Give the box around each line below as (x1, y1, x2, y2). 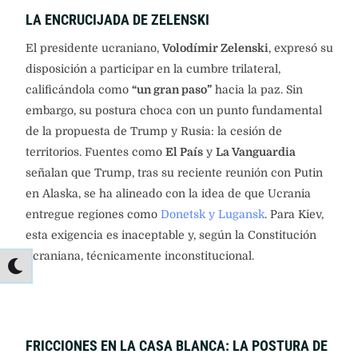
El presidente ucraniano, (26, 42, 162, 55)
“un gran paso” (132, 83, 212, 97)
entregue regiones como (26, 208, 161, 221)
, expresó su (268, 42, 333, 55)
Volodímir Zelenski (162, 42, 268, 55)
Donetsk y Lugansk (161, 208, 265, 221)
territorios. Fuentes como (26, 145, 165, 159)
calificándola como (26, 83, 132, 97)
